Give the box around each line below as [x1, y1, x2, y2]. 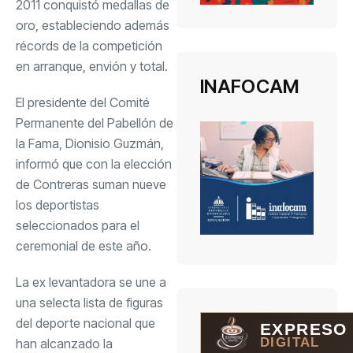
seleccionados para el [16, 217, 139, 233]
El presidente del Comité [16, 94, 150, 110]
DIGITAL [260, 334, 320, 350]
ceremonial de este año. [16, 237, 151, 254]
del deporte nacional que [16, 314, 155, 331]
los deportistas [16, 196, 99, 213]
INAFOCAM [200, 75, 299, 98]
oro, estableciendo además [16, 17, 169, 33]
